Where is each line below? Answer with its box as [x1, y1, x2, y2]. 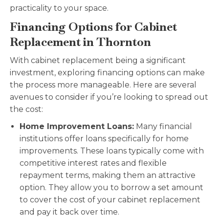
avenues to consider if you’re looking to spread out [10, 92, 208, 102]
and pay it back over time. [20, 207, 119, 217]
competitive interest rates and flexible [20, 158, 167, 168]
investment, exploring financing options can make [10, 68, 205, 78]
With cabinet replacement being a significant [10, 56, 186, 66]
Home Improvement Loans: [20, 122, 134, 131]
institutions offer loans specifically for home [20, 134, 189, 144]
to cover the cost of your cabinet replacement [20, 195, 200, 205]
